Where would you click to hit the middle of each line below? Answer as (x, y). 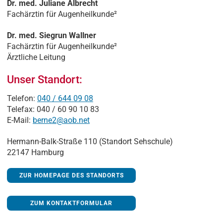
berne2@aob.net (61, 120)
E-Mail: (20, 120)
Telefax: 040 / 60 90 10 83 (53, 109)
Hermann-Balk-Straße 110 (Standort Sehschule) (90, 141)
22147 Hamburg (35, 152)
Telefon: (22, 98)
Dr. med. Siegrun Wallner (53, 36)
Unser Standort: (45, 79)
